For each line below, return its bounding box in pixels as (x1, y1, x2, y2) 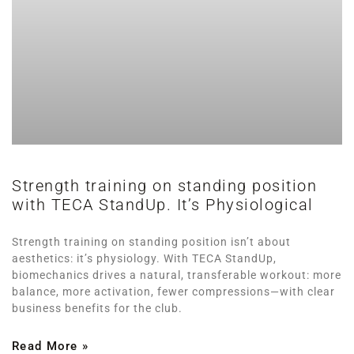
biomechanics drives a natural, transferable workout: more (12, 269, 341, 282)
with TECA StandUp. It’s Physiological (12, 195, 314, 215)
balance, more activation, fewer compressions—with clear (12, 285, 335, 299)
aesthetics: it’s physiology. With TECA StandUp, (12, 252, 277, 265)
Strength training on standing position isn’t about (12, 235, 291, 249)
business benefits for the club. (12, 302, 183, 315)
